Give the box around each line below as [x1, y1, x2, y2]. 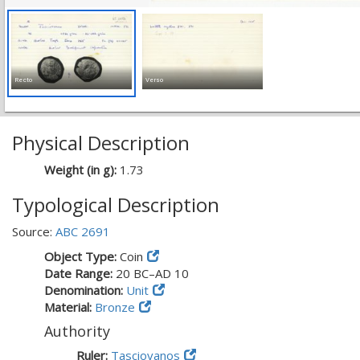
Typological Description [12, 191, 219, 218]
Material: [44, 299, 95, 315]
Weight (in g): [44, 162, 120, 178]
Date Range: [44, 265, 116, 281]
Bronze [95, 299, 135, 315]
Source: [12, 223, 55, 239]
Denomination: [44, 282, 126, 298]
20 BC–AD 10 [116, 265, 189, 281]
